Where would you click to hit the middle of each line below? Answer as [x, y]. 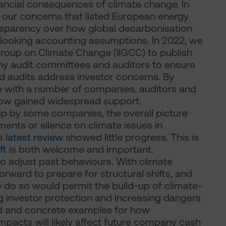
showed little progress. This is [131, 137]
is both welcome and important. [80, 149]
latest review [34, 137]
